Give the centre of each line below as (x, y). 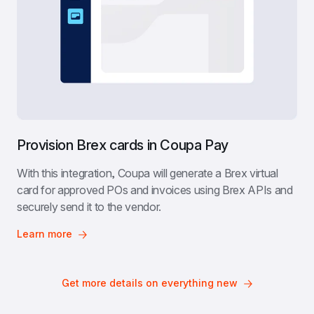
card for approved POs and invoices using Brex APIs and (155, 190)
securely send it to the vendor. (89, 207)
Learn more (45, 234)
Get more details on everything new (149, 283)
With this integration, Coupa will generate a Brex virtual (148, 173)
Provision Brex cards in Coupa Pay (123, 145)
